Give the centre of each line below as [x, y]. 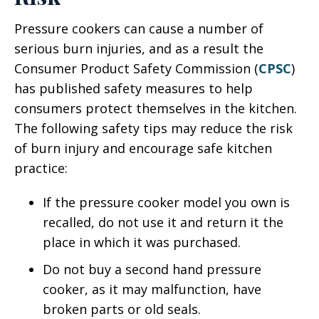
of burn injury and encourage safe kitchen [143, 148]
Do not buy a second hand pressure [152, 269]
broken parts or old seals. [122, 309]
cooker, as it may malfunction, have [152, 289]
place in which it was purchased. [142, 242]
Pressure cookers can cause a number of [139, 28]
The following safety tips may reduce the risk [153, 128]
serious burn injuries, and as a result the [139, 48]
